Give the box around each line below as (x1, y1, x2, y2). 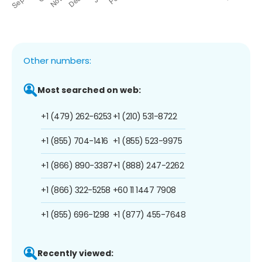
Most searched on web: (37, 84, 141, 96)
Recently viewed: (37, 247, 113, 259)
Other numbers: (23, 54, 91, 67)
